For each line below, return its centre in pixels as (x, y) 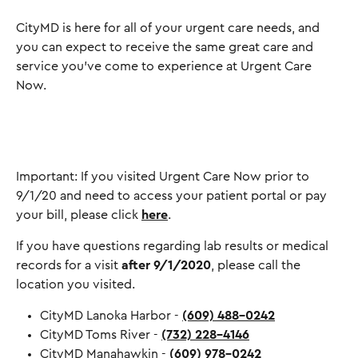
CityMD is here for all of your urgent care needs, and (168, 28)
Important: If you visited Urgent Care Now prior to (163, 177)
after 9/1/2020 (166, 265)
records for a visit (69, 265)
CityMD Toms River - (101, 335)
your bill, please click (79, 215)
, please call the (256, 265)
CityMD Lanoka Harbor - (111, 316)
